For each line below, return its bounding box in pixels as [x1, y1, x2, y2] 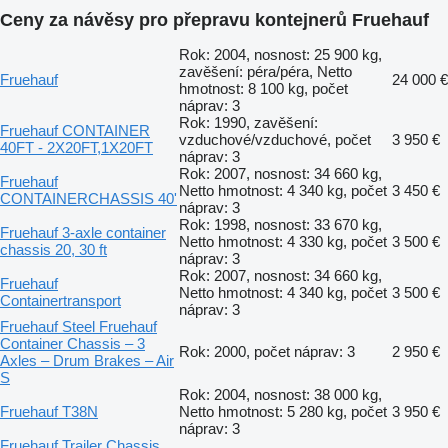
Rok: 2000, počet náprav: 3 [179, 342, 355, 360]
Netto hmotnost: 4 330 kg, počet [179, 232, 387, 250]
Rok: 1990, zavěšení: [179, 113, 318, 131]
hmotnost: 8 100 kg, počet [179, 79, 348, 97]
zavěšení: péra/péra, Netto [179, 62, 352, 80]
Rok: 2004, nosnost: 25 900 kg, [179, 45, 382, 63]
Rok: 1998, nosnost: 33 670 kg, [179, 215, 382, 233]
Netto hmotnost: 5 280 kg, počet [179, 402, 387, 420]
